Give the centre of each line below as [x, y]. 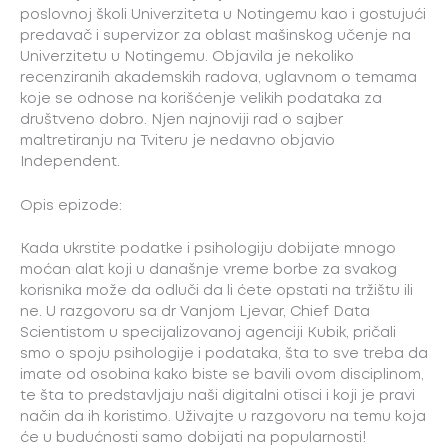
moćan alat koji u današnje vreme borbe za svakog [208, 269]
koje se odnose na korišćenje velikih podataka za [201, 98]
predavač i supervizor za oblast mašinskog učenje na [215, 35]
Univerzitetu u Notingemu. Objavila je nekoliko [187, 56]
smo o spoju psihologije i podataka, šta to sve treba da [224, 353]
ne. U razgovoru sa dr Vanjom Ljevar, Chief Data [195, 311]
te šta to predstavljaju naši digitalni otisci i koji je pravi [217, 395]
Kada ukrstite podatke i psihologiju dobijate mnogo [208, 248]
